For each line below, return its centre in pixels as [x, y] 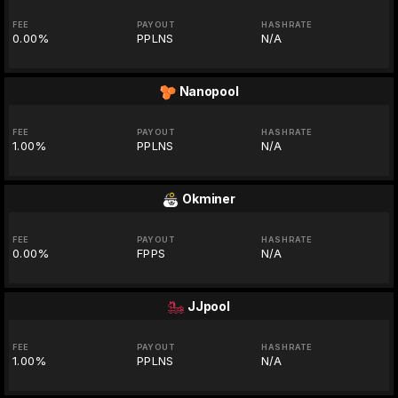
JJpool [209, 306]
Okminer [209, 199]
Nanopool [209, 92]
